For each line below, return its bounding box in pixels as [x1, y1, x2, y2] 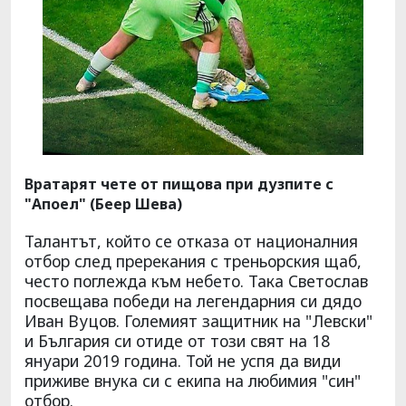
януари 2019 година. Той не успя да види [24, 350, 341, 372]
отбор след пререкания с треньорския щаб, [24, 250, 362, 273]
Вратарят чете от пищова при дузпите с [24, 174, 333, 195]
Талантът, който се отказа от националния [24, 230, 358, 253]
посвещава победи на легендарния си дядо [24, 290, 362, 313]
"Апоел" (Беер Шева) [24, 194, 182, 215]
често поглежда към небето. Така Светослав [24, 270, 368, 293]
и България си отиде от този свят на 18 [24, 330, 330, 353]
